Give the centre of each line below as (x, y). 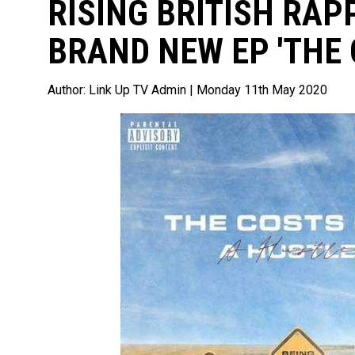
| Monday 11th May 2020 (258, 90)
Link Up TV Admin (139, 90)
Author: (68, 90)
